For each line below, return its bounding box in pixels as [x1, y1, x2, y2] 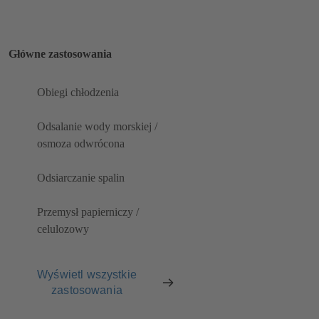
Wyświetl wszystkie [37, 268, 137, 281]
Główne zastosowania [9, 47, 112, 60]
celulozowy [37, 223, 89, 236]
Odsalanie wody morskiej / [37, 120, 157, 133]
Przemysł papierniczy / [37, 206, 139, 219]
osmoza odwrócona [37, 137, 125, 150]
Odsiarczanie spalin [37, 172, 125, 184]
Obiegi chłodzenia [37, 86, 119, 99]
